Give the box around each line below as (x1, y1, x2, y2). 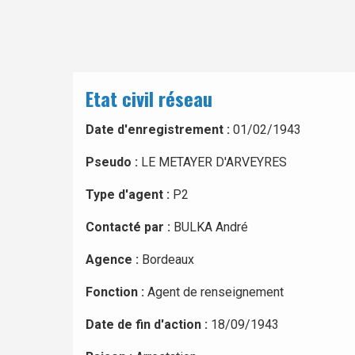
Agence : (86, 252, 139, 267)
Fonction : (86, 284, 144, 300)
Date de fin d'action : (86, 317, 208, 332)
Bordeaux (139, 252, 194, 267)
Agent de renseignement (144, 284, 284, 300)
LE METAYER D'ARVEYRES (138, 155, 287, 170)
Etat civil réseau (86, 84, 212, 113)
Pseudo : (86, 155, 138, 170)
